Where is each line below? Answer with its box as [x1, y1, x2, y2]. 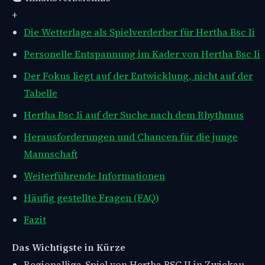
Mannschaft [24, 147, 77, 161]
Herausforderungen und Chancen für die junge [24, 130, 238, 144]
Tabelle [24, 86, 57, 100]
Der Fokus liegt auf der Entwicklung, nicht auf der [24, 69, 253, 83]
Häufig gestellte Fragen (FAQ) [24, 190, 159, 205]
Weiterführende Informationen [24, 169, 165, 183]
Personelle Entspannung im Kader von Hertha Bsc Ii [24, 47, 260, 61]
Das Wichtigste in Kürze [12, 240, 125, 254]
